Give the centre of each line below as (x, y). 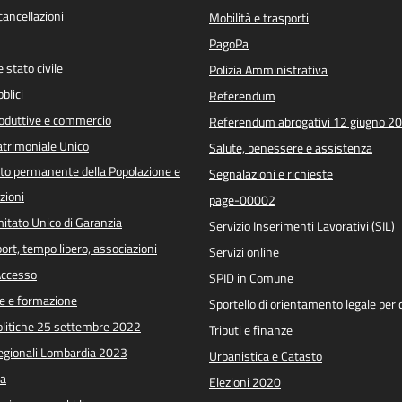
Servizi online (244, 252)
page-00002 (242, 200)
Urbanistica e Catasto (266, 356)
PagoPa (229, 44)
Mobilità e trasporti (259, 17)
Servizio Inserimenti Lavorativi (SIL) (302, 226)
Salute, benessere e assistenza (291, 148)
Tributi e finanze (251, 330)
